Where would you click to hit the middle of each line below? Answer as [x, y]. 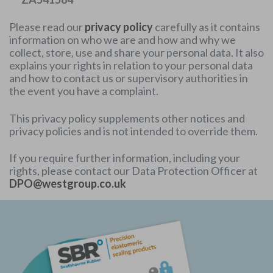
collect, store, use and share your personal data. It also [136, 52]
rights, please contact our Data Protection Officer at [133, 171]
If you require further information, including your [125, 158]
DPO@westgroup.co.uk [68, 184]
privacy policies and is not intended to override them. [133, 131]
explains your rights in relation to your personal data [131, 65]
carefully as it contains [207, 27]
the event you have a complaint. [84, 90]
